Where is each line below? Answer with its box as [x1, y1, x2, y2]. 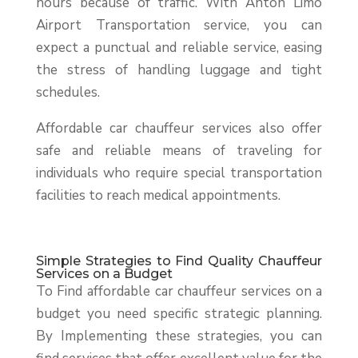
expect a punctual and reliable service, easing [35, 38, 323, 58]
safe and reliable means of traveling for [35, 141, 323, 161]
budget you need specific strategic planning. [35, 304, 323, 324]
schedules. [35, 83, 100, 102]
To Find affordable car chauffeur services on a [35, 282, 323, 301]
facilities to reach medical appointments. [35, 186, 280, 205]
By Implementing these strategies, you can [35, 327, 323, 346]
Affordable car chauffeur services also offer [35, 119, 323, 138]
